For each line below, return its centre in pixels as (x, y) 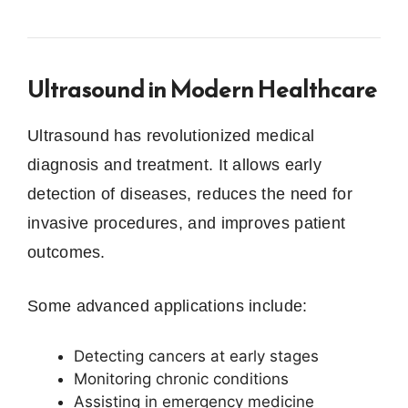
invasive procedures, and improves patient (187, 224)
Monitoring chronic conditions (181, 379)
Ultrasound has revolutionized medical (171, 136)
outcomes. (66, 253)
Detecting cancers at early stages (196, 357)
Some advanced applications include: (168, 306)
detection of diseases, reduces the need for (190, 194)
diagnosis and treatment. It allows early (174, 165)
